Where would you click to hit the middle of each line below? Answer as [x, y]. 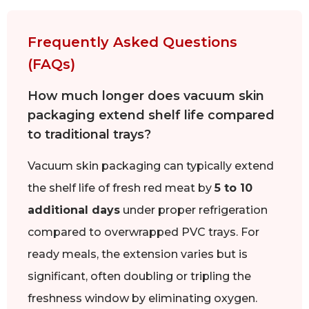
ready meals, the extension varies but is [138, 254]
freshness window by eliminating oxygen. [142, 298]
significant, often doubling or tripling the [139, 276]
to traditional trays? [89, 134]
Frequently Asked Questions [132, 42]
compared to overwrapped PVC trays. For [143, 232]
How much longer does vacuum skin [146, 96]
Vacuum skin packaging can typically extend [151, 166]
